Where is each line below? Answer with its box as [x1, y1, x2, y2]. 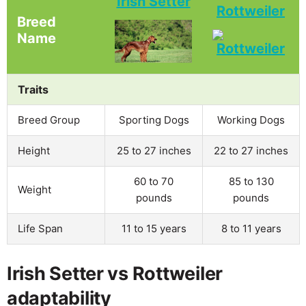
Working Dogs [217, 113, 285, 126]
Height [18, 143, 50, 157]
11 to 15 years [121, 221, 186, 235]
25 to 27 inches [116, 143, 191, 157]
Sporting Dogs [118, 113, 189, 126]
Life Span [18, 221, 63, 235]
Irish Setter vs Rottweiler [7, 262, 223, 285]
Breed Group [18, 113, 80, 126]
